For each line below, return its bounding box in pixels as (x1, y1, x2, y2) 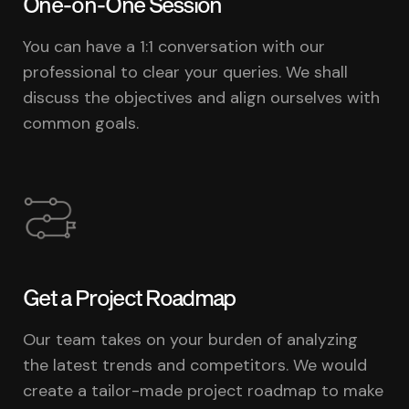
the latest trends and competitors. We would (23, 353, 367, 376)
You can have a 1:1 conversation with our (23, 35, 325, 58)
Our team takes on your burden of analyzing (23, 328, 358, 351)
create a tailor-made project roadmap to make (23, 379, 383, 402)
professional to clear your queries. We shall (23, 60, 348, 83)
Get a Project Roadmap (23, 283, 236, 310)
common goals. (23, 111, 139, 134)
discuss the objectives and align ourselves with (23, 86, 380, 109)
